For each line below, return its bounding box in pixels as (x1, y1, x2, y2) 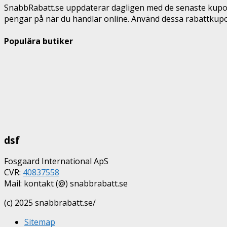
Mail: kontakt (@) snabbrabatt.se (4, 178, 128, 190)
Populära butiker (4, 35, 73, 47)
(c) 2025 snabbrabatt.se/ (4, 197, 96, 209)
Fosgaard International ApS (4, 156, 108, 167)
